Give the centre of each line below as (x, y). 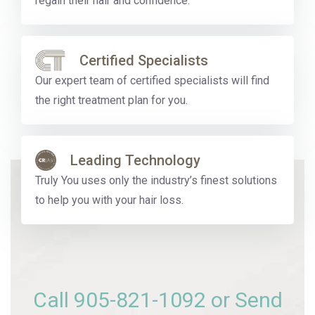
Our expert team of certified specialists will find (152, 81)
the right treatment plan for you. (111, 100)
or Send (244, 300)
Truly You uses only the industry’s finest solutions (156, 180)
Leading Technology (135, 160)
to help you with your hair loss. (109, 200)
